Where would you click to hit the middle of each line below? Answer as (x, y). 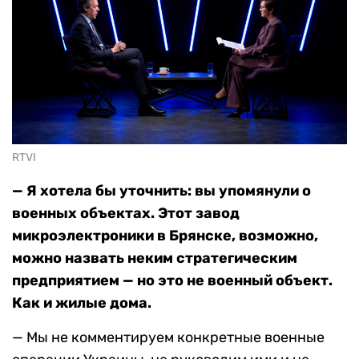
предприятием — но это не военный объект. (172, 281)
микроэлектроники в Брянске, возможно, (165, 236)
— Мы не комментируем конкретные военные (168, 338)
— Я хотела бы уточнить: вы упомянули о (161, 191)
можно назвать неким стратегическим (155, 258)
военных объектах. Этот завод (126, 214)
